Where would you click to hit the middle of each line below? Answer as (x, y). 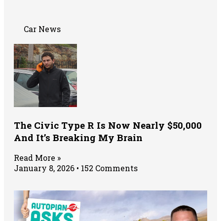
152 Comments (108, 168)
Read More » (37, 158)
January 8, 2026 (45, 168)
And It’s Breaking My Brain (78, 137)
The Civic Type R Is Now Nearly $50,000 (108, 125)
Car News (42, 29)
